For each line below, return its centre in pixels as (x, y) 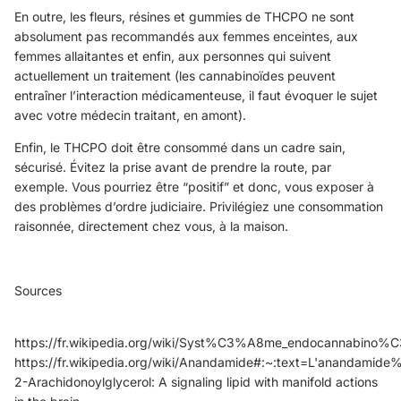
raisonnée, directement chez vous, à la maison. (151, 226)
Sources (38, 290)
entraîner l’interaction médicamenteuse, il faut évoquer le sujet (196, 95)
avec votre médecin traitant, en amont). (130, 115)
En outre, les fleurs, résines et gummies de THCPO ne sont (184, 16)
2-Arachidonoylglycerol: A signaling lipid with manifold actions (196, 381)
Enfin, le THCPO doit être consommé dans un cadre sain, (180, 147)
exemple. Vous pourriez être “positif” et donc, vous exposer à (194, 186)
